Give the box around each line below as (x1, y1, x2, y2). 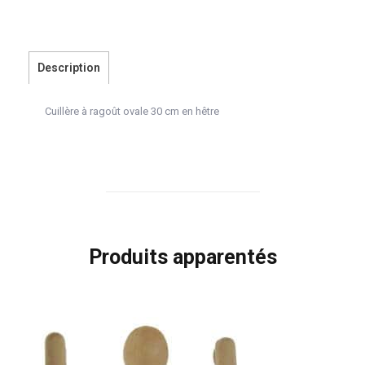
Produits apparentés (88, 245, 277, 270)
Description (37, 61, 100, 75)
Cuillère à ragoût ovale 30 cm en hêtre (45, 105, 219, 118)
